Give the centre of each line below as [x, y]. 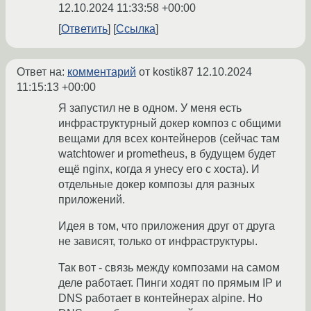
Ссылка [136, 29]
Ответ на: [42, 72]
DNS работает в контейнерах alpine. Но [160, 299]
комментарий [102, 72]
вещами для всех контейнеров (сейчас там [169, 139]
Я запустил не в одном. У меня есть [150, 108]
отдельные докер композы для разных [157, 185]
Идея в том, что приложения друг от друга [167, 226]
